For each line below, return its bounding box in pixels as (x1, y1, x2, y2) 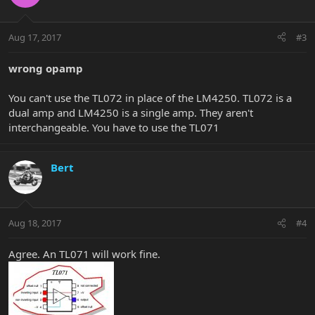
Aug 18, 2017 (8, 217, 61, 230)
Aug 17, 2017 (8, 30, 61, 44)
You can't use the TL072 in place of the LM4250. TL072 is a (8, 90, 292, 105)
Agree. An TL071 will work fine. (8, 247, 160, 262)
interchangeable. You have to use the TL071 (8, 120, 219, 134)
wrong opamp (8, 60, 83, 75)
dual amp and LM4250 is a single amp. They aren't (8, 105, 253, 120)
